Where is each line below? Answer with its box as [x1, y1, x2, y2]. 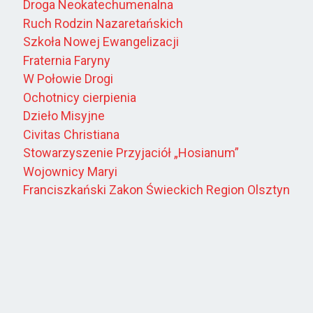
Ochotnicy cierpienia [23, 89, 136, 105]
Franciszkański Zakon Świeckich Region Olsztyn [23, 182, 290, 198]
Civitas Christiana [23, 126, 119, 142]
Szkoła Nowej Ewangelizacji [23, 34, 179, 50]
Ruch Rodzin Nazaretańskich [23, 15, 183, 31]
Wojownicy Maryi [23, 163, 117, 179]
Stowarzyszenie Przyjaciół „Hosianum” [23, 145, 239, 161]
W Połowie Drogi [23, 71, 113, 87]
